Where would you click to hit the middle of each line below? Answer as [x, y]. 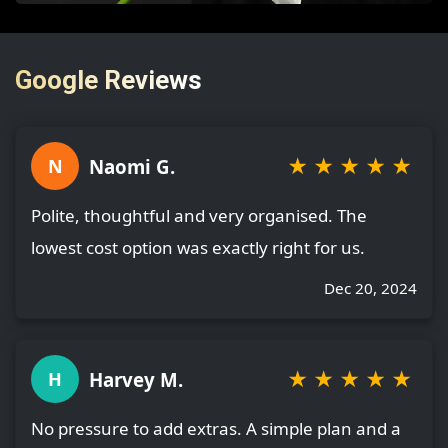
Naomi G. [132, 166]
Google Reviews [108, 79]
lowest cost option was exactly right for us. [198, 248]
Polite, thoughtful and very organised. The [199, 216]
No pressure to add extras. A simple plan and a [216, 429]
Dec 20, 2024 [370, 288]
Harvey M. [136, 379]
